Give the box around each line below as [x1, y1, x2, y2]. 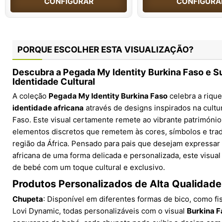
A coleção [12, 91, 49, 101]
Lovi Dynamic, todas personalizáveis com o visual [12, 206, 187, 216]
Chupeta [12, 194, 43, 204]
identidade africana [12, 103, 84, 112]
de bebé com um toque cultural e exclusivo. [12, 162, 165, 172]
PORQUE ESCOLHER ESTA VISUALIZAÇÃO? [17, 44, 194, 55]
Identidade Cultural [12, 76, 95, 87]
